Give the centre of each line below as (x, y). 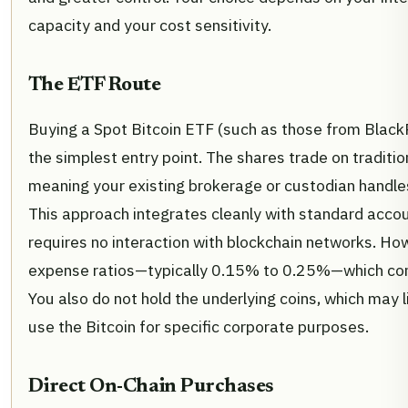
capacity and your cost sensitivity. (150, 25)
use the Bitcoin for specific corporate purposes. (199, 327)
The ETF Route (94, 86)
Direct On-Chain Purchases (151, 388)
